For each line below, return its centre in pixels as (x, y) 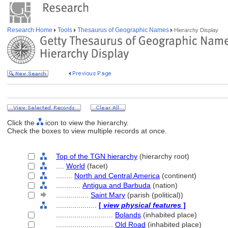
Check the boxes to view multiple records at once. (87, 131)
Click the (22, 123)
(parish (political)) (154, 195)
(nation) (164, 185)
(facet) (96, 166)
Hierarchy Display (195, 30)
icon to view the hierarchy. (86, 123)
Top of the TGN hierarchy (97, 156)
